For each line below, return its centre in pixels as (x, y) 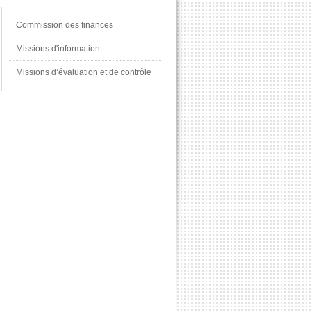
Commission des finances (65, 25)
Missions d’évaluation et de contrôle (84, 72)
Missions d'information (58, 49)
